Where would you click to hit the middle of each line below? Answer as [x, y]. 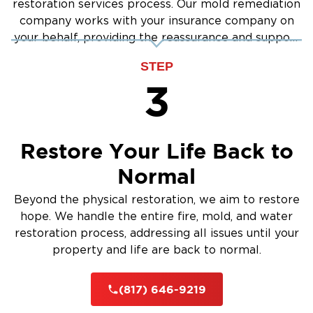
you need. [156, 54]
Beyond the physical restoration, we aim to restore [156, 199]
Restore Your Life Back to [156, 151]
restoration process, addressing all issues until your [156, 233]
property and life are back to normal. [156, 250]
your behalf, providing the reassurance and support [156, 38]
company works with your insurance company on [156, 21]
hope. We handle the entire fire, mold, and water [156, 216]
